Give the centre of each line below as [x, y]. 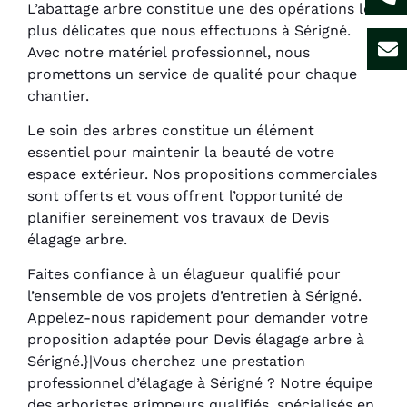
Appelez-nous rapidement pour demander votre [198, 318]
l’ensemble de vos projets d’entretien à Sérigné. [194, 296]
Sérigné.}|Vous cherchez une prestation [166, 362]
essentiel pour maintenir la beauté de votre [181, 153]
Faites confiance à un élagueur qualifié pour [184, 274]
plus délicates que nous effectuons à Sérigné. [189, 30]
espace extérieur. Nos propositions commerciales [202, 174]
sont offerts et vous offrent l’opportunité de [185, 196]
